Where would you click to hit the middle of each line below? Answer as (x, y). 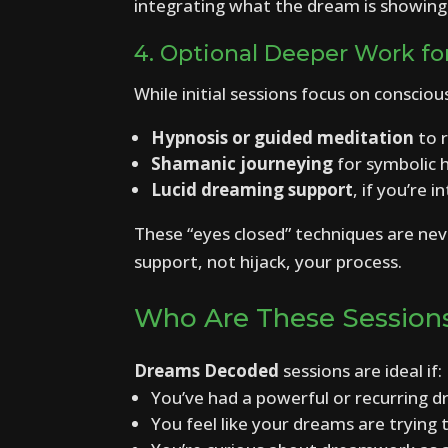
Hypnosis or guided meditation (283, 137)
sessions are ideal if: (361, 370)
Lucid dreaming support (252, 189)
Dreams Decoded (207, 370)
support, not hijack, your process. (268, 261)
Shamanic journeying (242, 163)
